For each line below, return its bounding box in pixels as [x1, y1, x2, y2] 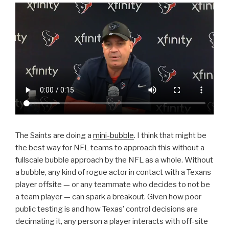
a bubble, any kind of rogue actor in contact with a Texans [15, 168, 211, 177]
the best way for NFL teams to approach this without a [15, 143, 204, 153]
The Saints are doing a [15, 131, 93, 141]
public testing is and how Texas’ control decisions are [15, 204, 198, 214]
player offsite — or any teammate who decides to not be [15, 180, 210, 190]
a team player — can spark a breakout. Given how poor [15, 192, 201, 202]
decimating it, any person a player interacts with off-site [15, 217, 208, 226]
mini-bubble [93, 131, 134, 141]
